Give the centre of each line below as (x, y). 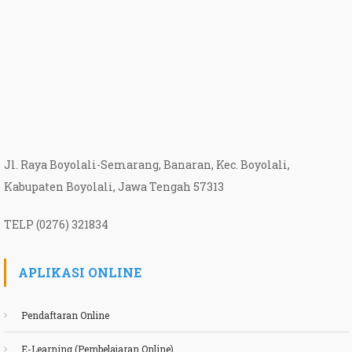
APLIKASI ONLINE (79, 272)
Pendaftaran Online (65, 315)
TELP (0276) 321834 (56, 224)
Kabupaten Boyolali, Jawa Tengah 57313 (114, 186)
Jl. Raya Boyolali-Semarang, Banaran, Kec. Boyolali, (147, 164)
